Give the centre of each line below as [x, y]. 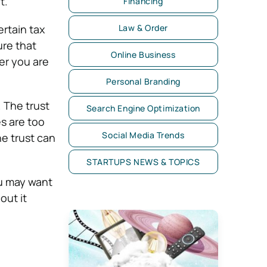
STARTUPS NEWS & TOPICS [143, 162]
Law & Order [143, 28]
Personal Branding [143, 81]
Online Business [143, 55]
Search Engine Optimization [143, 108]
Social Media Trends [143, 135]
